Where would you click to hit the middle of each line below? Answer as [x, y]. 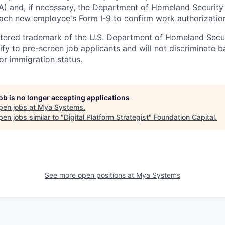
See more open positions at [90, 175]
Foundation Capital [184, 117]
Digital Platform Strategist [106, 117]
